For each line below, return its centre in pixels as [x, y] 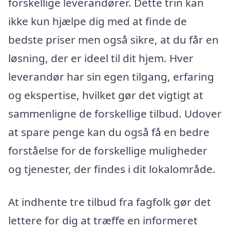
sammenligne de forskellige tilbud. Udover [115, 113]
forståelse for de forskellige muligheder [108, 150]
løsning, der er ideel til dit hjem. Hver [101, 58]
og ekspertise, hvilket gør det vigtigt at [106, 95]
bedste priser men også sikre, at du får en [113, 39]
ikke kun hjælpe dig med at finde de [98, 21]
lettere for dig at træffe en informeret [103, 220]
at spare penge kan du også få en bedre [109, 132]
